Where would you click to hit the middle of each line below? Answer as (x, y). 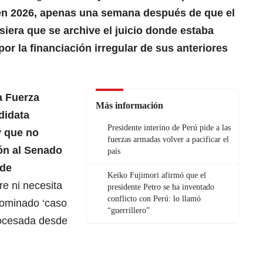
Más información (129, 106)
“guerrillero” (129, 211)
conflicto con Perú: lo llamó (154, 199)
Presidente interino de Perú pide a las (169, 128)
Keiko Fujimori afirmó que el (157, 176)
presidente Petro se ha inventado (161, 187)
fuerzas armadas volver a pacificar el (168, 140)
